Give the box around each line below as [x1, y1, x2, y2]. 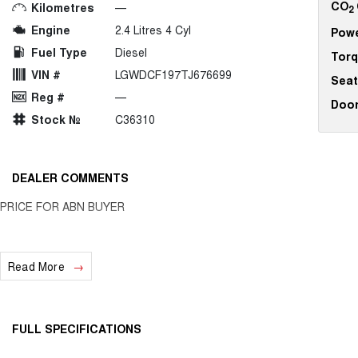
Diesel [115, 44, 147, 60]
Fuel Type [31, 44, 87, 60]
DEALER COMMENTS [12, 169, 129, 185]
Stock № [31, 111, 81, 127]
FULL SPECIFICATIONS [12, 320, 141, 336]
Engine [31, 22, 70, 38]
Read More [8, 258, 65, 274]
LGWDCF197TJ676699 [115, 66, 232, 82]
